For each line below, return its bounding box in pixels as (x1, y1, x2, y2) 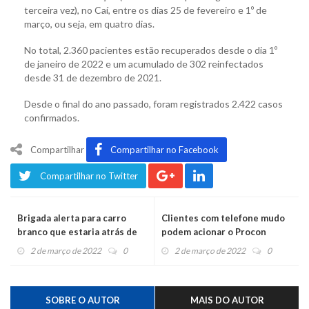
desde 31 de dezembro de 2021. (24, 71, 161, 83)
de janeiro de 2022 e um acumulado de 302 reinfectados (24, 57, 263, 70)
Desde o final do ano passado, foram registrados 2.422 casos (24, 97, 283, 110)
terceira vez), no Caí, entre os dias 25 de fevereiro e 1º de (24, 3, 267, 16)
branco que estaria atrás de (17, 226, 137, 237)
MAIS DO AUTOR (190, 294, 264, 306)
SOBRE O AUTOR (45, 294, 120, 306)
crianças (17, 239, 54, 251)
